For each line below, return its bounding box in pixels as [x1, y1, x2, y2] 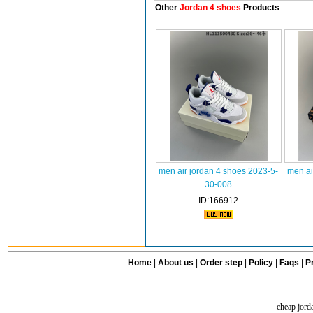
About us [157, 258, 194, 268]
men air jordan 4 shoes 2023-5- [159, 166, 278, 176]
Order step [199, 258, 245, 268]
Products [240, 3, 279, 13]
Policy [248, 258, 273, 268]
